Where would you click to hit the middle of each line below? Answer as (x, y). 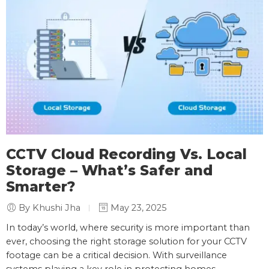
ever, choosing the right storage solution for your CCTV (126, 241)
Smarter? (41, 186)
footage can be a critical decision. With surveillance (116, 255)
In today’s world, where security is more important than (128, 227)
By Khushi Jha (50, 207)
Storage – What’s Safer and (109, 170)
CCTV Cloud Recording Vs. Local (126, 154)
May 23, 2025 (138, 207)
